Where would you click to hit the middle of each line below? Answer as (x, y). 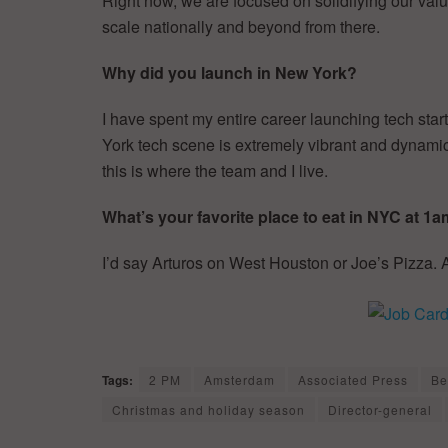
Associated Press (353, 379)
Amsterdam (239, 379)
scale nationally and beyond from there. (241, 26)
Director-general (380, 409)
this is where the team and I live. (215, 170)
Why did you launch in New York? (229, 72)
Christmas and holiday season (208, 409)
